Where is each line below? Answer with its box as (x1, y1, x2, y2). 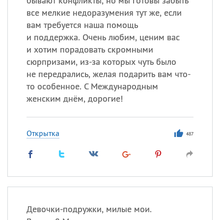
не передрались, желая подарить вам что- (26, 68, 191, 80)
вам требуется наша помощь (26, 19, 138, 30)
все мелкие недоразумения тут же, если (26, 7, 182, 18)
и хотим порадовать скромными (26, 44, 153, 55)
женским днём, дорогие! (26, 93, 123, 104)
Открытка (26, 128, 59, 138)
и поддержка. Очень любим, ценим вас (26, 31, 180, 43)
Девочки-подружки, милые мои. (26, 203, 152, 215)
